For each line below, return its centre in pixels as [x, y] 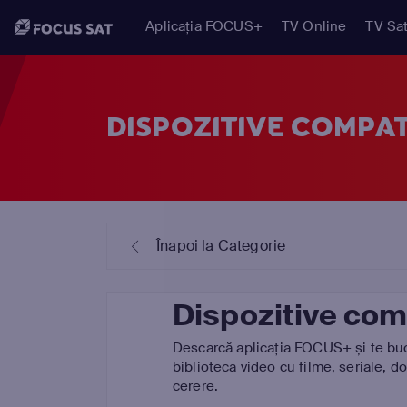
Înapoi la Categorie [221, 246]
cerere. [196, 386]
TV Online [314, 26]
